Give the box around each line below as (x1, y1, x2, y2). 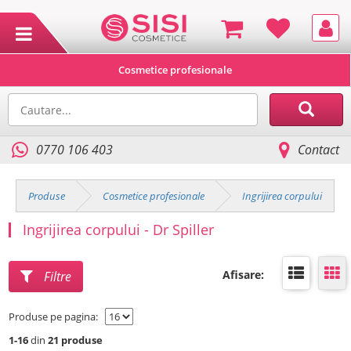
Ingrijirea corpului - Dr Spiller (23, 220, 214, 239)
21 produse (48, 333, 103, 347)
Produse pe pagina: (9, 309, 103, 324)
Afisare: (223, 267, 264, 282)
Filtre (41, 268, 71, 285)
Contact (298, 141, 339, 158)
